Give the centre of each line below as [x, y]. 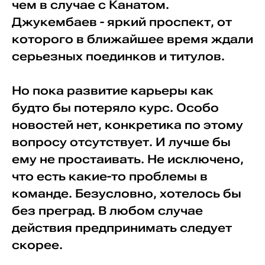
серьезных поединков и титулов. [118, 56]
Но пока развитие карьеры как [112, 91]
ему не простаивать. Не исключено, [127, 159]
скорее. [37, 245]
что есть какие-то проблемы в [109, 176]
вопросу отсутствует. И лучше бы [121, 142]
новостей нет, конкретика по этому [127, 125]
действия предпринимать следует [122, 228]
